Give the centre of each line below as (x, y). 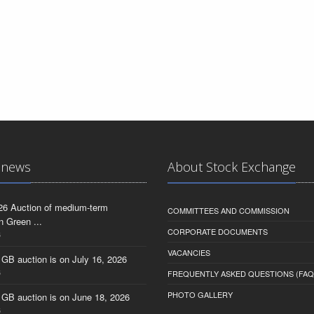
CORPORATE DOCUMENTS (218, 231)
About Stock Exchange (232, 167)
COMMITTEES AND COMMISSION (228, 210)
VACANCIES (189, 252)
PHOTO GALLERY (200, 294)
